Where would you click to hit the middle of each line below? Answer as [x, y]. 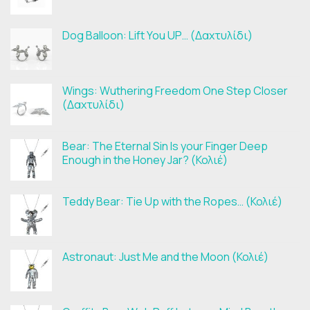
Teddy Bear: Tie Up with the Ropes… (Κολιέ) [172, 201]
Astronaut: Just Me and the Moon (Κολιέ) [165, 256]
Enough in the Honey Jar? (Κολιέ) [145, 159]
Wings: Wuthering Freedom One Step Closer [175, 90]
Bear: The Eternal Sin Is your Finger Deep [165, 146]
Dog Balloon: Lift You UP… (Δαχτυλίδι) [157, 35]
